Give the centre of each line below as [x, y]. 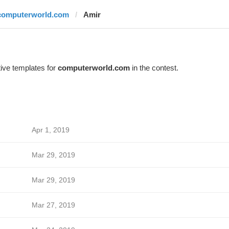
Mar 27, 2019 [53, 205]
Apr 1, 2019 [50, 130]
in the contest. [154, 68]
